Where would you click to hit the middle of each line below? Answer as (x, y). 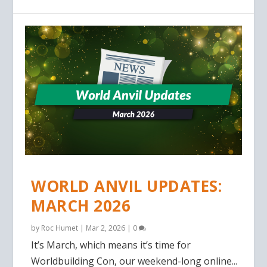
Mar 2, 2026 (106, 228)
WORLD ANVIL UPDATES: (127, 186)
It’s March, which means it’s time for (111, 245)
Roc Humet (60, 228)
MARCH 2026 (81, 206)
